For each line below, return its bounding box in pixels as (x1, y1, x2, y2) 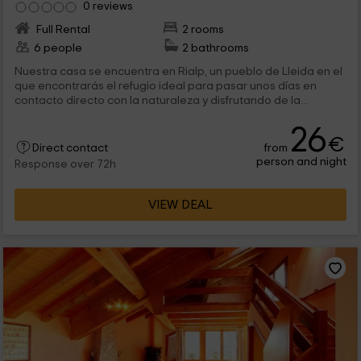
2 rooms (182, 23, 225, 35)
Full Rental (33, 23, 90, 35)
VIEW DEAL (148, 197, 213, 211)
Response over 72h (14, 158, 116, 170)
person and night (256, 155, 347, 168)
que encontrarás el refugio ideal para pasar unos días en (14, 79, 317, 92)
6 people (33, 41, 82, 54)
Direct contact (31, 142, 108, 154)
